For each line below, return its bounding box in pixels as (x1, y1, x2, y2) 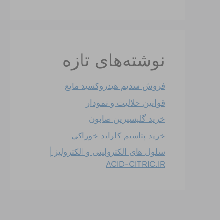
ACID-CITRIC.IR (106, 159, 165, 169)
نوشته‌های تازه (62, 50, 165, 70)
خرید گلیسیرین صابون (89, 114, 165, 124)
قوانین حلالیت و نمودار (86, 97, 165, 108)
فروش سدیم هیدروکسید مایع (65, 81, 165, 91)
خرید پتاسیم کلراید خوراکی (71, 130, 165, 140)
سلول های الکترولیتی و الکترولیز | (49, 147, 165, 157)
